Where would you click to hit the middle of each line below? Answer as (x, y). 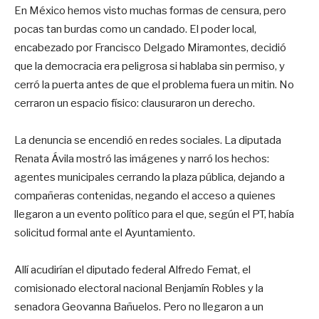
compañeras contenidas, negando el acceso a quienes (145, 195)
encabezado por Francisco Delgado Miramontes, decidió (150, 47)
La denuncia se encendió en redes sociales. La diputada (148, 140)
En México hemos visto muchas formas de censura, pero (150, 10)
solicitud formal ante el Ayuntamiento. (105, 232)
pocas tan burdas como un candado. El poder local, (135, 29)
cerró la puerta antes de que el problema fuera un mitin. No (154, 84)
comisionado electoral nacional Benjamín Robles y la (139, 288)
